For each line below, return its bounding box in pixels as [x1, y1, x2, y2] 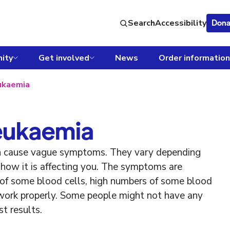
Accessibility [155, 17, 206, 29]
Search [128, 17, 155, 29]
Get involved [39, 52, 89, 64]
